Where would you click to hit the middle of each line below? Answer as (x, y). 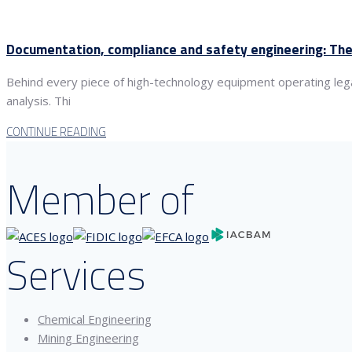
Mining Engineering (88, 337)
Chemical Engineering (95, 319)
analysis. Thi (38, 101)
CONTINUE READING (56, 132)
